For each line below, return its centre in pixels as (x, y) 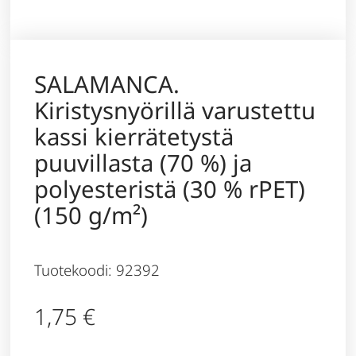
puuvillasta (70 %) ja (143, 163)
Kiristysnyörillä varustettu (175, 111)
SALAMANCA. (107, 85)
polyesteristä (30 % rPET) (170, 190)
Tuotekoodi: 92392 (97, 270)
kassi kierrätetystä (134, 137)
